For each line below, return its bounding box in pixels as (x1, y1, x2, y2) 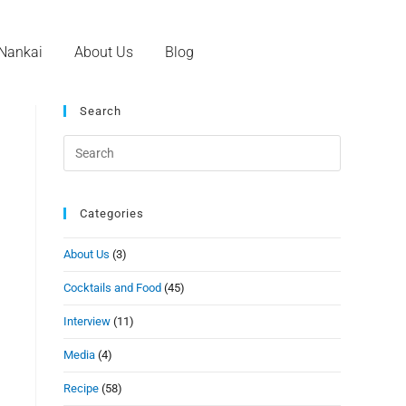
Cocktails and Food (63, 281, 161, 295)
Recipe (63, 382, 99, 396)
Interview (63, 314, 111, 329)
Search (80, 104, 121, 119)
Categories (80, 207, 144, 221)
